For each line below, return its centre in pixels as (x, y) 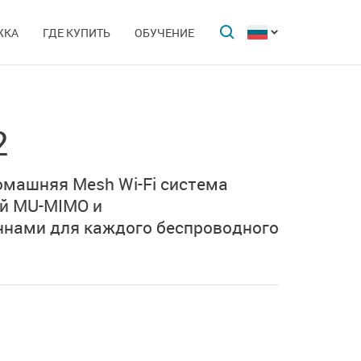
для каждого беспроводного (162, 227)
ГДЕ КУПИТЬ (77, 33)
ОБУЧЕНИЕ (164, 33)
